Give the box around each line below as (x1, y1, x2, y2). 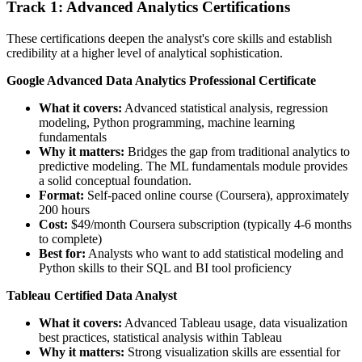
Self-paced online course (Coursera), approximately (84, 188, 349, 203)
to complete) (39, 232, 102, 246)
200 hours (39, 203, 90, 217)
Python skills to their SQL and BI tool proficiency (39, 261, 292, 276)
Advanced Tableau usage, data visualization (122, 316, 347, 330)
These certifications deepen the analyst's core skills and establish (6, 32, 332, 46)
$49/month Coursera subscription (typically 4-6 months (68, 217, 351, 232)
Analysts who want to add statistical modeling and (86, 246, 343, 261)
